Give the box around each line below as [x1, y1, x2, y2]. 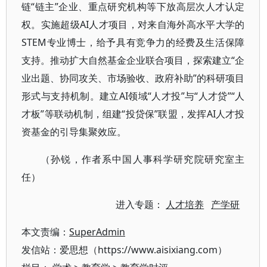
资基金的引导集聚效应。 [21, 125, 126, 138]
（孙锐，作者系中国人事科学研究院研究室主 [41, 153, 245, 166]
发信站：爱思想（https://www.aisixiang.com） [21, 243, 227, 256]
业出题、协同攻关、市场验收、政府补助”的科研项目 [21, 72, 245, 85]
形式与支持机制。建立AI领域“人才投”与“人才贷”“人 [21, 89, 245, 103]
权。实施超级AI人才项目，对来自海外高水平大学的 [21, 18, 245, 31]
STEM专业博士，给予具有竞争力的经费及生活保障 [21, 36, 245, 49]
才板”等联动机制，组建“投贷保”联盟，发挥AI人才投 [21, 107, 245, 120]
